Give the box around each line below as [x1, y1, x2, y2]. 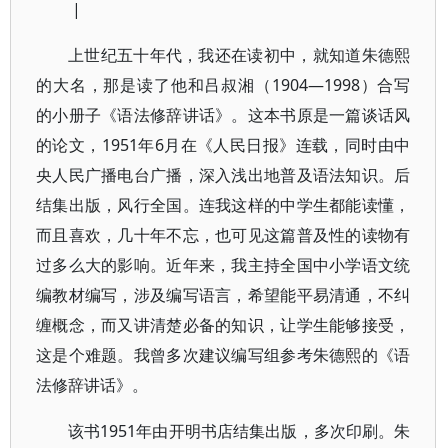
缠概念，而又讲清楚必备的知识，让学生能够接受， [36, 314, 411, 336]
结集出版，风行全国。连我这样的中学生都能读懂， [36, 194, 411, 216]
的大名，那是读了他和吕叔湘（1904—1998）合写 [36, 74, 411, 96]
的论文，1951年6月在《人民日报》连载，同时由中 [36, 134, 411, 156]
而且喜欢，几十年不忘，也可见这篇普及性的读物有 [36, 224, 411, 246]
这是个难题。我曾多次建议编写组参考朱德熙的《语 [36, 344, 411, 366]
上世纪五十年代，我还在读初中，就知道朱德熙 [68, 44, 411, 66]
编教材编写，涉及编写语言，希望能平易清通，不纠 [36, 284, 411, 306]
